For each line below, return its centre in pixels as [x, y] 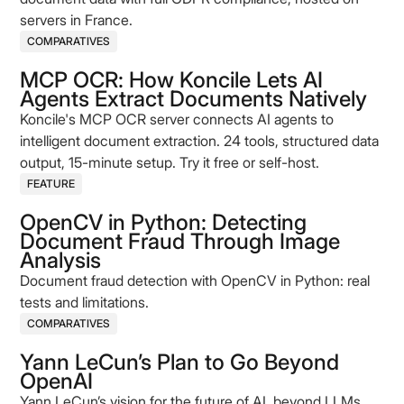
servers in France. [77, 20]
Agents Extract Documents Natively [194, 99]
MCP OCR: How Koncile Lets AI [172, 80]
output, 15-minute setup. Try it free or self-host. [170, 162]
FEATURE [51, 184]
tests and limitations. [85, 302]
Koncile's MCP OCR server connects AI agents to [177, 119]
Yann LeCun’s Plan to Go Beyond [180, 362]
